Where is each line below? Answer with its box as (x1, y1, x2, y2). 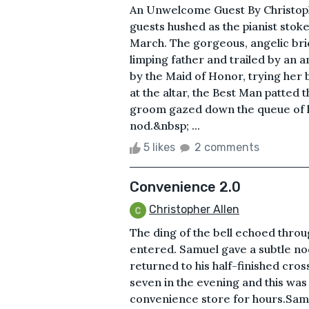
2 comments (195, 140, 259, 154)
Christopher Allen (149, 202, 239, 216)
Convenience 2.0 (130, 178, 241, 195)
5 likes (141, 140, 178, 154)
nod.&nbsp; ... (130, 118, 200, 132)
